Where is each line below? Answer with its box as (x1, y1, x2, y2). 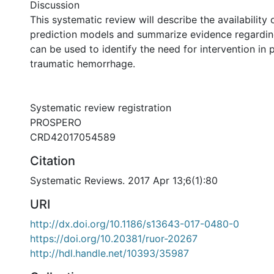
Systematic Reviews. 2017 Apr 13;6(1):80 (30, 174, 218, 187)
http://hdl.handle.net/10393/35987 (30, 247, 189, 259)
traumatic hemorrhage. (30, 57, 135, 70)
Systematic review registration (30, 102, 171, 114)
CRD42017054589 (30, 131, 116, 143)
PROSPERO (30, 116, 81, 128)
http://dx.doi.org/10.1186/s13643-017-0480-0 (30, 218, 239, 230)
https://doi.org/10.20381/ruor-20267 (30, 232, 198, 245)
